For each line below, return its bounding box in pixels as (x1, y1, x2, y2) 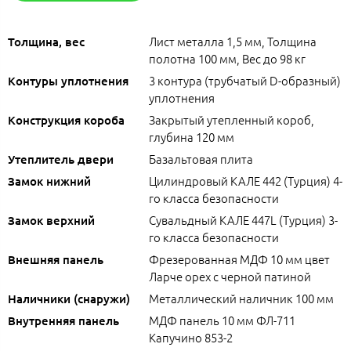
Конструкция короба (8, 111, 125, 128)
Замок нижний (8, 172, 91, 189)
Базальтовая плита (149, 150, 253, 167)
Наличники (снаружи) (8, 290, 130, 306)
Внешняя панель (8, 251, 103, 267)
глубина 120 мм (149, 128, 234, 145)
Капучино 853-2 (149, 328, 233, 346)
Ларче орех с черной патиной (149, 267, 311, 284)
